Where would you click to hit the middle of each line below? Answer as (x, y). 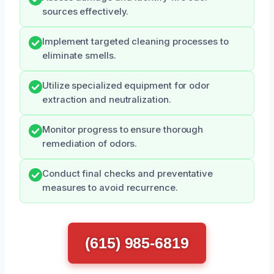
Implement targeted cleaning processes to (135, 41)
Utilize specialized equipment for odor (126, 85)
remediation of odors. (90, 143)
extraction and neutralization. (107, 99)
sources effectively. (86, 11)
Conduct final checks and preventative (128, 173)
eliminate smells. (79, 55)
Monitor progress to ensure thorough (123, 129)
